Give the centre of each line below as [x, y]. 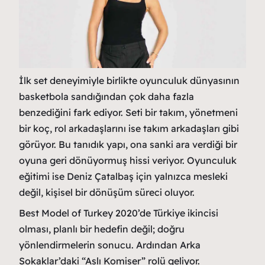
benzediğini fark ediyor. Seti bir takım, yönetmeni [128, 112]
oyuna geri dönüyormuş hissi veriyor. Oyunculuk [128, 160]
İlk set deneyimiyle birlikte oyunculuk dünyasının [129, 80]
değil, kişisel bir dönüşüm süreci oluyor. [107, 192]
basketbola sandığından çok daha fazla [106, 96]
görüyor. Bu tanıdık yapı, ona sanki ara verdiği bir [128, 144]
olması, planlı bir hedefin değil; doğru [102, 229]
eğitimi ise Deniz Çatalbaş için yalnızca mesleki [123, 176]
